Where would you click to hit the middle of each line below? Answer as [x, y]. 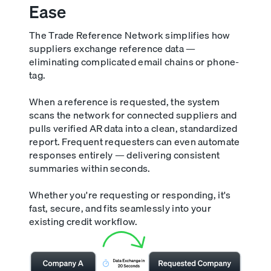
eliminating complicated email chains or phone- [134, 62]
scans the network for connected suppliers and [133, 115]
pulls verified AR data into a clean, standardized [133, 129]
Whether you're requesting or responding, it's [130, 195]
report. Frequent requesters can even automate [135, 142]
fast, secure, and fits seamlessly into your [120, 208]
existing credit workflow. [83, 222]
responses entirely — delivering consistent [125, 155]
